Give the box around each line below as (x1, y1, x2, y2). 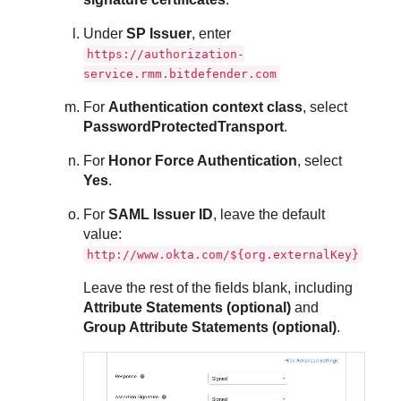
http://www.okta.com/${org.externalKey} (87, 248, 360, 262)
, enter (192, 26, 232, 42)
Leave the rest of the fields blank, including (83, 280, 354, 296)
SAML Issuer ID (108, 207, 214, 223)
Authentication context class (108, 99, 303, 115)
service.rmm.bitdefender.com (83, 67, 277, 81)
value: (83, 226, 123, 243)
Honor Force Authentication (108, 153, 298, 169)
